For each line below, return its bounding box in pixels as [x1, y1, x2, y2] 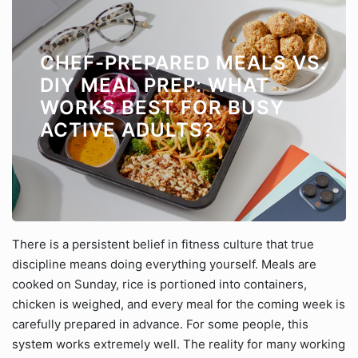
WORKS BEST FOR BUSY [40, 96, 284, 119]
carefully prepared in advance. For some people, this [12, 316, 308, 332]
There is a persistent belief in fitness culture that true [12, 237, 314, 252]
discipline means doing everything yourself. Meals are [12, 257, 316, 272]
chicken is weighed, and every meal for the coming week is [12, 296, 345, 312]
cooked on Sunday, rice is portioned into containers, [12, 276, 307, 292]
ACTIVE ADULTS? [40, 118, 214, 141]
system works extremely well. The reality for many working [12, 336, 345, 352]
